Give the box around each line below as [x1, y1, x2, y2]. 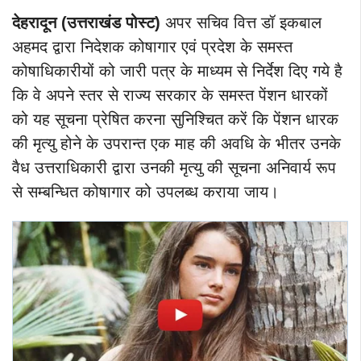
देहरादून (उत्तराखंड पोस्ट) [12, 14, 160, 32]
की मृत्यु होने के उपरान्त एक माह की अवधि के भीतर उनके [12, 135, 341, 153]
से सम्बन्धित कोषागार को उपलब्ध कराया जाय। [12, 183, 279, 201]
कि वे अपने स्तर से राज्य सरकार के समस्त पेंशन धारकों [12, 86, 328, 105]
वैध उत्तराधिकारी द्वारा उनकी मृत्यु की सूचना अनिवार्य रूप [12, 159, 336, 177]
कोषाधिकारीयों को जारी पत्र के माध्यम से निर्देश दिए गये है [12, 62, 342, 81]
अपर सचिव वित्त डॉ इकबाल [160, 14, 322, 32]
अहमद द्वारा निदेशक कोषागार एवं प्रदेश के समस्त [12, 38, 293, 56]
